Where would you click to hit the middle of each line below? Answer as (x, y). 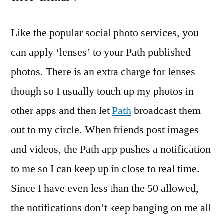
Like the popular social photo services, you (105, 33)
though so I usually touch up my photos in (102, 91)
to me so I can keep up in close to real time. (105, 169)
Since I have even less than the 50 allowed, (105, 188)
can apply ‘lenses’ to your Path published (101, 52)
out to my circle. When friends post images (105, 130)
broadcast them (166, 111)
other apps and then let (61, 111)
